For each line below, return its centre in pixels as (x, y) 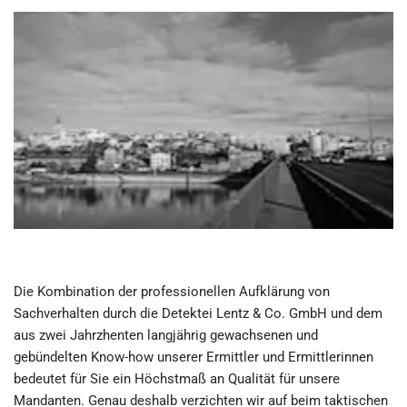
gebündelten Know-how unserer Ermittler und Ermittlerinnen (194, 357)
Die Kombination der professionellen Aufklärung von (172, 291)
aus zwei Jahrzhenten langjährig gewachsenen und (166, 335)
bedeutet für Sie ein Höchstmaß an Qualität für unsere (177, 378)
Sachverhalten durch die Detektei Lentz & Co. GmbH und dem (198, 313)
